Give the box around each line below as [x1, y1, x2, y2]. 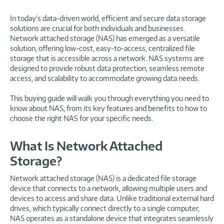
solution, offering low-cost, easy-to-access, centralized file [10, 43, 195, 52]
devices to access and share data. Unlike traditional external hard [10, 193, 214, 202]
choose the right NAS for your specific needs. [10, 113, 153, 122]
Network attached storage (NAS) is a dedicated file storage [10, 173, 196, 182]
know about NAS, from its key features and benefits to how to [10, 103, 207, 112]
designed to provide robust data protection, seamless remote [10, 63, 204, 72]
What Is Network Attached [10, 137, 162, 153]
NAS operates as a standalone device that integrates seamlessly [10, 213, 213, 222]
